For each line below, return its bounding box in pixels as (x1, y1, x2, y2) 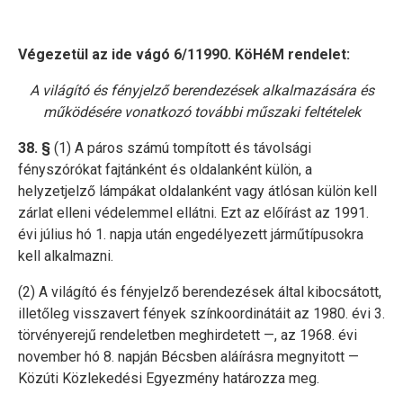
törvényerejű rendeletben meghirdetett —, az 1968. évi (18, 326, 357, 344)
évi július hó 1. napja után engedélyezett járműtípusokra (18, 225, 363, 243)
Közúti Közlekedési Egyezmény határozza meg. (18, 369, 319, 387)
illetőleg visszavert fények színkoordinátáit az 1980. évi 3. (18, 304, 385, 322)
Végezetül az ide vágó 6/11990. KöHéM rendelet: (18, 45, 350, 63)
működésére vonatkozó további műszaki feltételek (42, 103, 361, 121)
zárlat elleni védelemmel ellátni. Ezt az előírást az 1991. (18, 203, 369, 221)
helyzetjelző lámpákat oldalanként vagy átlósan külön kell (18, 182, 377, 200)
